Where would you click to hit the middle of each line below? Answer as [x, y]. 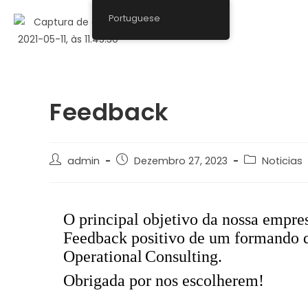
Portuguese [135, 18]
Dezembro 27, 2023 [181, 161]
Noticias [282, 161]
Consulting [181, 256]
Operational [103, 256]
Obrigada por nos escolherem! [164, 280]
